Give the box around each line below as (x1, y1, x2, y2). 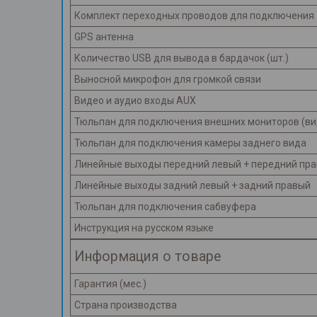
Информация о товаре (74, 248, 221, 265)
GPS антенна (74, 31, 134, 43)
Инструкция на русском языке (74, 222, 214, 234)
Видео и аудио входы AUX (74, 95, 196, 107)
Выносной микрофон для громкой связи (74, 74, 261, 86)
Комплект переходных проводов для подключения (74, 10, 314, 22)
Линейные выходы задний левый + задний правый (74, 180, 311, 192)
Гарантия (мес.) (74, 278, 146, 290)
